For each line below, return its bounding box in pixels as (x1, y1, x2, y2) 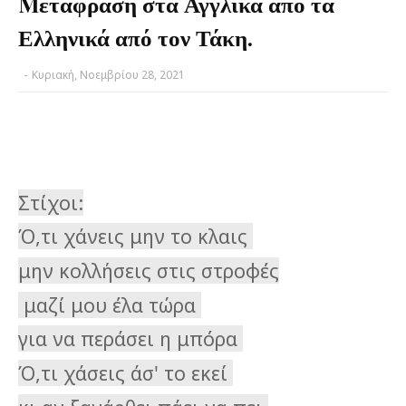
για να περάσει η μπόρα (18, 325, 243, 353)
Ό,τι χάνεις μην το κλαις (18, 223, 253, 250)
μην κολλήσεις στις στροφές (18, 256, 279, 284)
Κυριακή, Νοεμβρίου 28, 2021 (32, 67, 185, 82)
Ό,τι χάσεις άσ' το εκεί (18, 359, 233, 386)
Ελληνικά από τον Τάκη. (18, 22, 253, 52)
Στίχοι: (18, 188, 83, 216)
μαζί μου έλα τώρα (18, 291, 201, 318)
